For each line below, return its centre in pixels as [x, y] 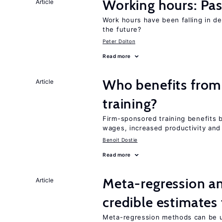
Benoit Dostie [120, 140]
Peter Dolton [119, 41]
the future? [122, 29]
